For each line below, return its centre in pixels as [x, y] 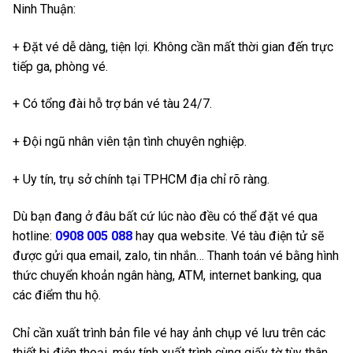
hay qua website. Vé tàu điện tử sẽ [228, 236]
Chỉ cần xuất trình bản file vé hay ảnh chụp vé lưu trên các [169, 333]
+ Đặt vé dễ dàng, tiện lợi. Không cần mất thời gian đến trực [173, 46]
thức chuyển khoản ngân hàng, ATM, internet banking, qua [167, 276]
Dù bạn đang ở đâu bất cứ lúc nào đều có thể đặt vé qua [165, 217]
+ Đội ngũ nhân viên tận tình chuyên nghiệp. [130, 142]
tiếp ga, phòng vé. [60, 66]
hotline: [34, 236]
